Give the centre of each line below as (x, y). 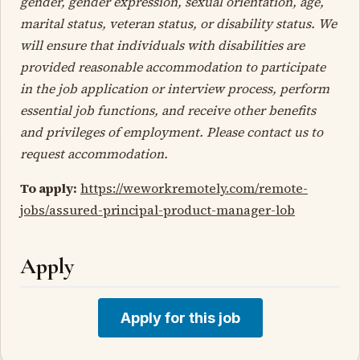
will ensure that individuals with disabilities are (162, 45)
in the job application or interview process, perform (175, 88)
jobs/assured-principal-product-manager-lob (157, 209)
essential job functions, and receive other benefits (168, 110)
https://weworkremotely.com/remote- (194, 188)
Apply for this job (180, 317)
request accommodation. (94, 153)
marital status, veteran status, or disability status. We (178, 23)
